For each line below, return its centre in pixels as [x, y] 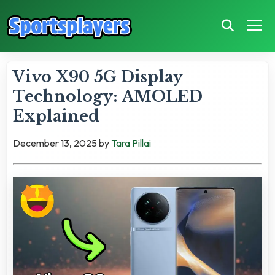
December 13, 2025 [55, 143]
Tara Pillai [131, 143]
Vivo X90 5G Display [98, 77]
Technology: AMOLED [108, 96]
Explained [56, 116]
